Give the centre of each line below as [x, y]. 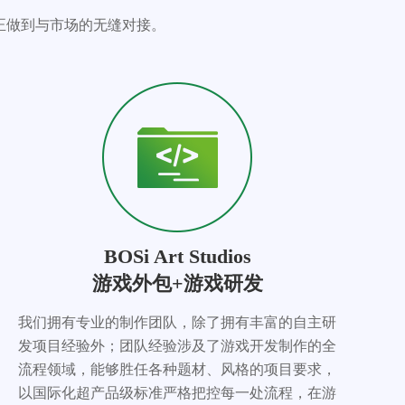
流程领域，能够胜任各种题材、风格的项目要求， [177, 369]
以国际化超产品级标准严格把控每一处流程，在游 [177, 393]
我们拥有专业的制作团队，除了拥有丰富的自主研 [177, 322]
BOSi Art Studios [177, 256]
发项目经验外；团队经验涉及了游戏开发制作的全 [177, 346]
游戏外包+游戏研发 [177, 283]
